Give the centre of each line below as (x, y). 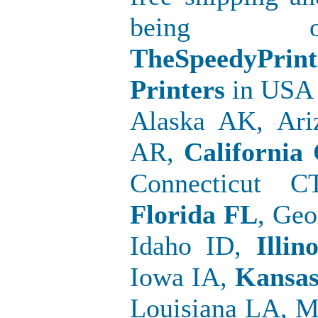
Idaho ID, (186, 245)
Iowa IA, (182, 276)
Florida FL (194, 214)
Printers (177, 89)
